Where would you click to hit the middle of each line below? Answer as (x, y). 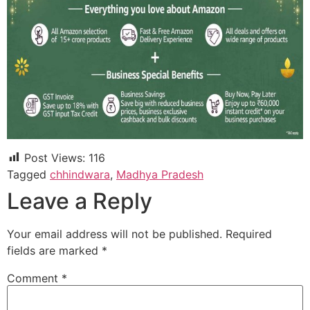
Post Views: (55, 157)
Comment (34, 278)
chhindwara (80, 174)
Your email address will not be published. (115, 234)
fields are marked (54, 250)
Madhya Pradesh (160, 174)
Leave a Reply (80, 201)
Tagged (28, 174)
